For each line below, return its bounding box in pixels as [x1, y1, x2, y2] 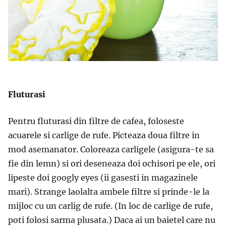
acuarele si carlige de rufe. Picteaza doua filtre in [8, 130, 200, 141]
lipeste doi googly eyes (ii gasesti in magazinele [8, 173, 198, 183]
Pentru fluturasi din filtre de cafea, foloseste [8, 116, 184, 127]
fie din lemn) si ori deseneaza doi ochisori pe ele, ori [8, 158, 215, 169]
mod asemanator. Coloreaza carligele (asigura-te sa [8, 144, 214, 155]
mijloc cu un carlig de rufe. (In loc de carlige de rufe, [8, 201, 213, 211]
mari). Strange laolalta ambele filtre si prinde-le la [8, 187, 209, 197]
